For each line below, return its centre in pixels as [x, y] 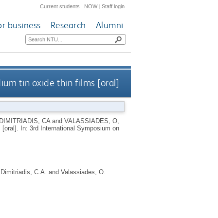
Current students [60, 6]
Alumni [109, 25]
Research [68, 25]
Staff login [113, 6]
